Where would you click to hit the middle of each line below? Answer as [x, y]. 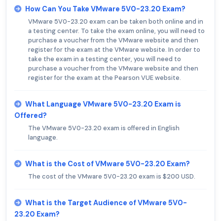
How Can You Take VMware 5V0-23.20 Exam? [105, 9]
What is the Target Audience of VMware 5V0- [106, 203]
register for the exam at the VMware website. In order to [114, 50]
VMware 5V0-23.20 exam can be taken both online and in [116, 22]
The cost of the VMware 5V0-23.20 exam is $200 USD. [112, 177]
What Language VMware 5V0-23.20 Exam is [103, 104]
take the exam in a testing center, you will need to [105, 59]
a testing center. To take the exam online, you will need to [116, 31]
